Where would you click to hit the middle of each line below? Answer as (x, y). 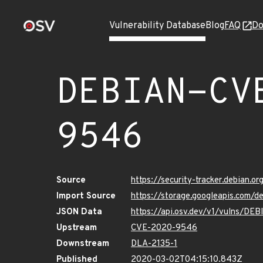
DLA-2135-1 (154, 244)
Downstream (83, 244)
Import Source (86, 196)
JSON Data (79, 212)
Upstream (77, 228)
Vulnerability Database (157, 26)
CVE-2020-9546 (164, 228)
